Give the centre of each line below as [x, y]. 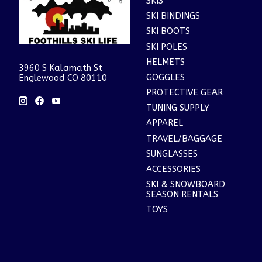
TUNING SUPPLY [177, 108]
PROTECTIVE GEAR [184, 93]
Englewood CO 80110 [63, 78]
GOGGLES [165, 77]
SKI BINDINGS [173, 16]
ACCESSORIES [173, 169]
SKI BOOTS [168, 32]
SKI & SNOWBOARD [185, 184]
